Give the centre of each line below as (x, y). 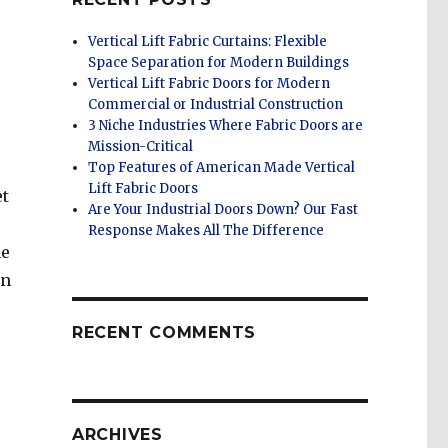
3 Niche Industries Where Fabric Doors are (226, 126)
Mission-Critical (141, 147)
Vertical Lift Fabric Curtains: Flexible (208, 42)
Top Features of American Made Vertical (222, 168)
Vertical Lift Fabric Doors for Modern (209, 84)
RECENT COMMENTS (164, 333)
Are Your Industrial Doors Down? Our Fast (223, 210)
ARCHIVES (117, 435)
